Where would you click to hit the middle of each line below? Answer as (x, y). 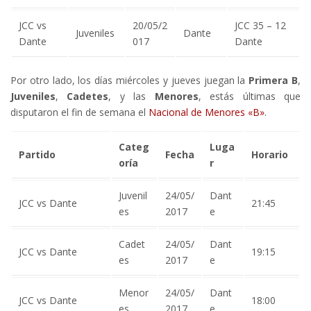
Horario (270, 154)
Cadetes (88, 96)
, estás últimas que (250, 96)
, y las (132, 96)
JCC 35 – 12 (260, 25)
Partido (37, 154)
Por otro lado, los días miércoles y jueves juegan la (130, 80)
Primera (269, 80)
